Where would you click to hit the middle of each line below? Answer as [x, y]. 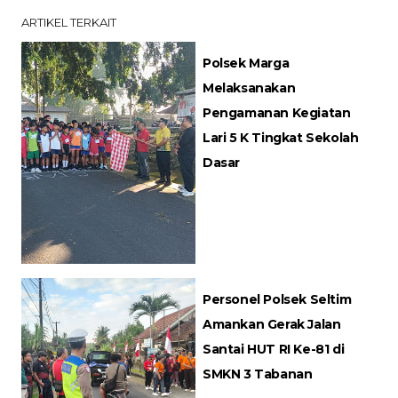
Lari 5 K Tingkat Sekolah [281, 138]
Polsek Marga [246, 64]
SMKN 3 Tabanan [258, 374]
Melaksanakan [249, 88]
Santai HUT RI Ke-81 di [274, 350]
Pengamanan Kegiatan [277, 113]
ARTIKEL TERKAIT [68, 23]
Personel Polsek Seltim [277, 300]
